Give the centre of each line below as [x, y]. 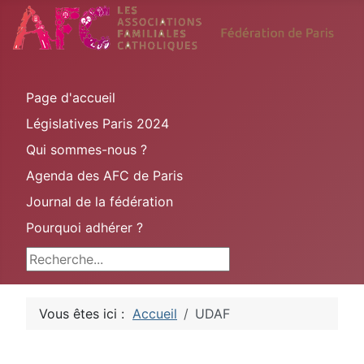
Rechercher [61, 256]
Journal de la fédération [100, 201]
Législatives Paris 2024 [97, 123]
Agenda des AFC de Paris [104, 175]
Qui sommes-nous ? [87, 149]
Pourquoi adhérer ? [84, 227]
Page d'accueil [71, 97]
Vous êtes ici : [86, 313]
